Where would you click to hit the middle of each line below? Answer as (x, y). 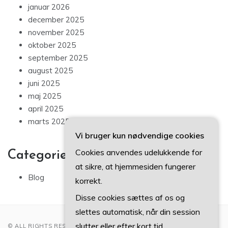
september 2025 (58, 58)
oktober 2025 (52, 45)
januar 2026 (49, 7)
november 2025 (56, 33)
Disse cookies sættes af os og (130, 197)
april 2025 (46, 109)
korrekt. (89, 181)
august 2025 (50, 71)
